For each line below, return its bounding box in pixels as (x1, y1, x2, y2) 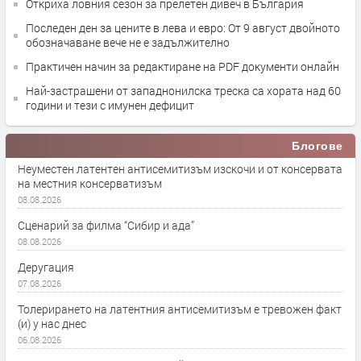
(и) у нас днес (18, 316, 86, 331)
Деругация (18, 259, 74, 275)
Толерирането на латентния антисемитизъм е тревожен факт (18, 301, 342, 317)
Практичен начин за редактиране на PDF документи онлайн (26, 59, 339, 74)
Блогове (292, 139, 343, 152)
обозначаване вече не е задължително (26, 35, 230, 50)
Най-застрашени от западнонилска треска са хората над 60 (26, 83, 341, 98)
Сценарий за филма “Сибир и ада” (18, 218, 194, 233)
